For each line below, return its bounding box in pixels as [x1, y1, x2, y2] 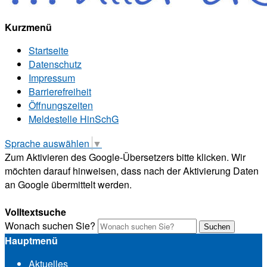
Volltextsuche [5, 205, 66, 219]
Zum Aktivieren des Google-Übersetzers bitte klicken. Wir [5, 150, 246, 164]
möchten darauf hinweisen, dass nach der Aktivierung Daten [5, 164, 259, 178]
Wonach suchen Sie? [5, 219, 95, 233]
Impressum [29, 71, 75, 85]
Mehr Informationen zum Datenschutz [5, 191, 162, 206]
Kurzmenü [5, 20, 52, 34]
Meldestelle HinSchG [29, 112, 119, 126]
